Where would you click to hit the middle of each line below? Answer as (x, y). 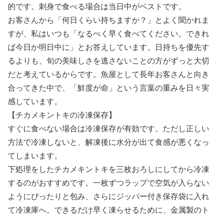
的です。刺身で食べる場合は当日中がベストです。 (97, 7)
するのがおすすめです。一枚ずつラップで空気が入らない (108, 183)
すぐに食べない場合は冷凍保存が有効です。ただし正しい (108, 129)
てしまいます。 (35, 156)
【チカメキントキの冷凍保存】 (62, 115)
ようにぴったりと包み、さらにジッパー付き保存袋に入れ (108, 197)
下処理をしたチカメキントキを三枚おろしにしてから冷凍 (108, 170)
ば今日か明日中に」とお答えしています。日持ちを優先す (108, 47)
